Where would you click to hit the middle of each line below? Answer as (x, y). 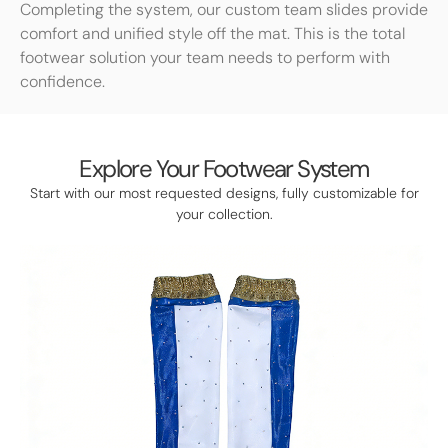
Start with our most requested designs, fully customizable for (224, 192)
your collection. (224, 213)
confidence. (62, 81)
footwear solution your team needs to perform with (205, 57)
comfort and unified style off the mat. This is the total (212, 33)
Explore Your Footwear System (224, 168)
